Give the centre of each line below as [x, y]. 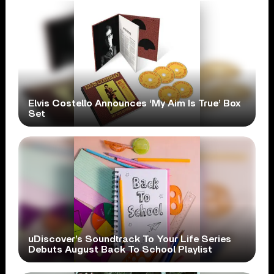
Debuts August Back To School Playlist [120, 249]
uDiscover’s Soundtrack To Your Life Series [130, 239]
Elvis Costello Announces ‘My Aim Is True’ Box [135, 103]
